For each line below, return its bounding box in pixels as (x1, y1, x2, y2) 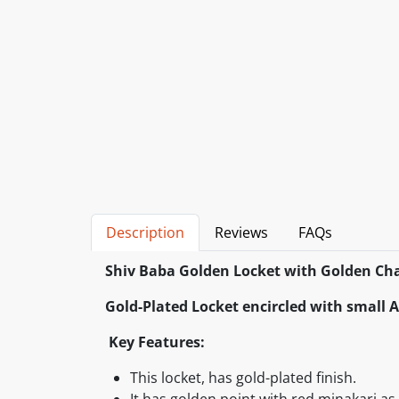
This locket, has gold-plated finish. (130, 367, 356, 387)
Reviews (215, 222, 268, 242)
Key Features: (105, 331, 205, 352)
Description (106, 222, 184, 242)
